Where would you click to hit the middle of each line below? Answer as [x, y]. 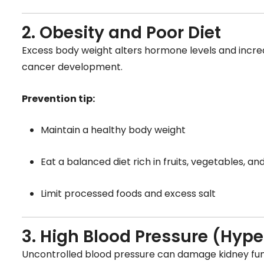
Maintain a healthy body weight [113, 130]
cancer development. [72, 67]
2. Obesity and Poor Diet [121, 33]
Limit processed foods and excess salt [128, 193]
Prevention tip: [58, 98]
